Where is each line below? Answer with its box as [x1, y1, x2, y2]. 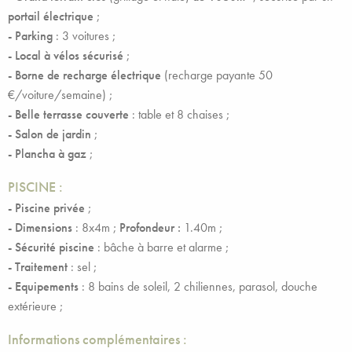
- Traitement [8, 258, 71, 275]
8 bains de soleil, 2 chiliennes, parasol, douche [88, 278, 317, 295]
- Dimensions [8, 219, 75, 236]
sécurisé [82, 47, 126, 64]
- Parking [8, 27, 56, 44]
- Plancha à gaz [8, 145, 90, 162]
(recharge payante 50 [164, 67, 273, 83]
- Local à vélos [8, 47, 79, 64]
